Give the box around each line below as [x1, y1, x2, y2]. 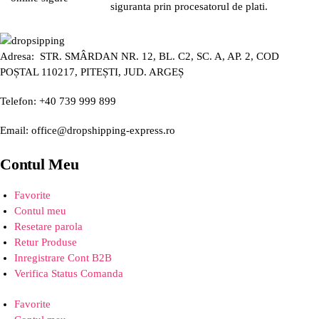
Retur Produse [14, 236, 77, 248]
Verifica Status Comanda [14, 267, 123, 279]
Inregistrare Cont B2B [14, 251, 112, 263]
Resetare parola [14, 220, 83, 232]
